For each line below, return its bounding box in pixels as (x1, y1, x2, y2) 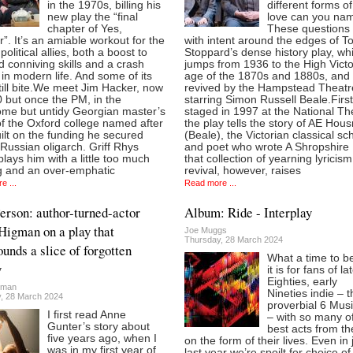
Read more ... (184, 178, 236, 188)
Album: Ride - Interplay (184, 203, 312, 221)
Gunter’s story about (46, 320, 150, 333)
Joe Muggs (184, 225, 227, 235)
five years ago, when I (46, 332, 157, 344)
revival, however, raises (184, 165, 301, 177)
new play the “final (46, 11, 138, 24)
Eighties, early (267, 275, 337, 288)
